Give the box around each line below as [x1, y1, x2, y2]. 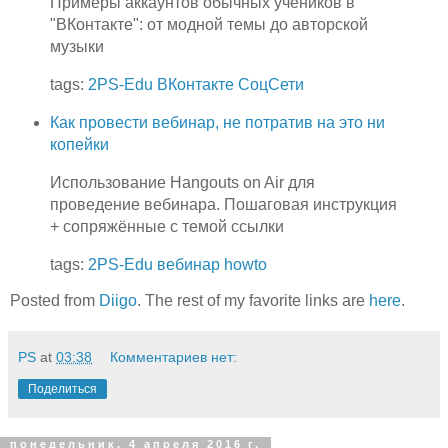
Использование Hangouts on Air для [49, 173, 315, 191]
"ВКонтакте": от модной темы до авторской [49, 16, 368, 34]
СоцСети [237, 76, 304, 94]
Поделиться [28, 382, 97, 397]
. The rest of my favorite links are [137, 292, 369, 310]
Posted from [10, 292, 99, 310]
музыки [49, 38, 104, 56]
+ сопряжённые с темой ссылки [49, 217, 284, 235]
